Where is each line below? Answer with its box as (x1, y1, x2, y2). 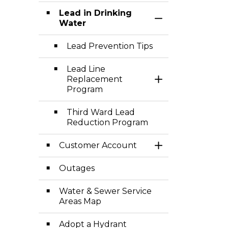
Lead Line (67, 64, 105, 74)
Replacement (67, 74, 123, 84)
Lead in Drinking (59, 8, 132, 18)
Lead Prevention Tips (67, 41, 153, 51)
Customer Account (59, 140, 137, 150)
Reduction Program (67, 118, 148, 127)
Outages (59, 163, 95, 173)
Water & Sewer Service (59, 186, 152, 196)
